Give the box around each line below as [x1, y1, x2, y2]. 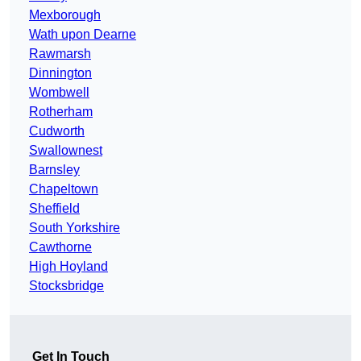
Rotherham [29, 105, 93, 119]
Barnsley [29, 163, 80, 177]
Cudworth [29, 124, 85, 139]
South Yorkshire [29, 221, 120, 235]
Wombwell [29, 85, 89, 100]
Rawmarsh [29, 47, 91, 61]
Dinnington [29, 66, 92, 81]
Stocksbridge [29, 279, 104, 293]
